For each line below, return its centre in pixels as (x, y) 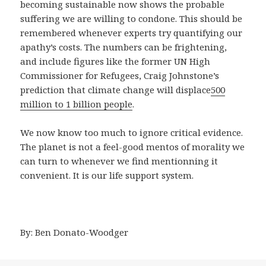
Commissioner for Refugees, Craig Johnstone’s (120, 75)
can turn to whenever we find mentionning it (119, 161)
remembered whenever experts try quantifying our (132, 32)
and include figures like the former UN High (115, 61)
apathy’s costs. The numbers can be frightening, (124, 47)
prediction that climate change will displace (116, 89)
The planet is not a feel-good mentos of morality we (133, 146)
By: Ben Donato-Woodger (75, 232)
